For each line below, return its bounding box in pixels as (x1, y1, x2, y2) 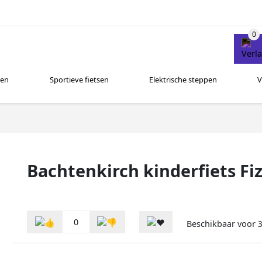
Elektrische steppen (149, 74, 217, 85)
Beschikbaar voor (187, 218, 258, 230)
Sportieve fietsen (49, 74, 109, 85)
